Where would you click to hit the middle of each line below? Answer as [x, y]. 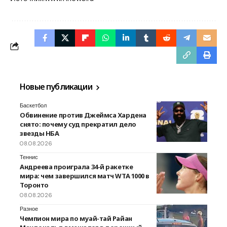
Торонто [34, 185]
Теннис [29, 157]
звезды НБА [40, 133]
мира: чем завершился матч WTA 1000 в [85, 176]
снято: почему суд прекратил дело [78, 124]
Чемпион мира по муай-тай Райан [76, 218]
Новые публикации [57, 86]
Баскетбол [33, 105]
